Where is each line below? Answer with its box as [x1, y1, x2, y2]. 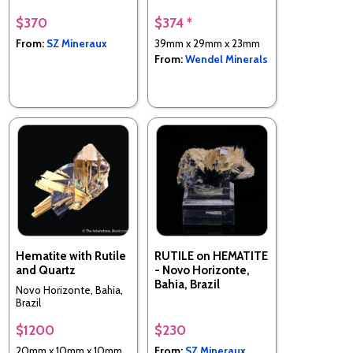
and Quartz [16, 263, 76, 278]
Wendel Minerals [185, 53, 268, 66]
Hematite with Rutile [16, 249, 126, 264]
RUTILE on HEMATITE [154, 249, 268, 264]
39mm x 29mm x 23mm [154, 37, 260, 50]
